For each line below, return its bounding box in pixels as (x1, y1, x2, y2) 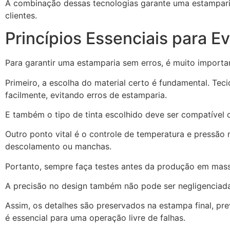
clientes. (5, 10, 37, 21)
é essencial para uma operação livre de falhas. (5, 213, 188, 223)
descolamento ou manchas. (5, 141, 114, 152)
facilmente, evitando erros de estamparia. (5, 89, 169, 100)
